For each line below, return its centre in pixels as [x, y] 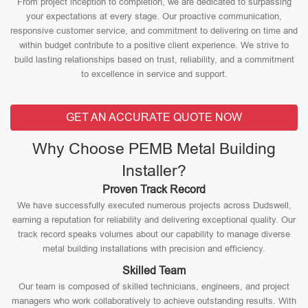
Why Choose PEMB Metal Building [154, 148]
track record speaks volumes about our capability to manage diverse [154, 234]
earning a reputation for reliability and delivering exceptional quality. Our [154, 220]
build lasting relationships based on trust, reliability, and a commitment [154, 59]
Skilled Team [154, 271]
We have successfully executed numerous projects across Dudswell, [154, 205]
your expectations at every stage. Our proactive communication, [154, 16]
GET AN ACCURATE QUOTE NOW [154, 117]
